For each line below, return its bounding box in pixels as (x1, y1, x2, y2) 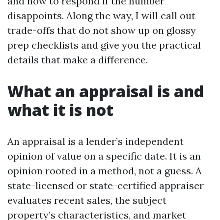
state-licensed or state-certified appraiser (7, 179, 204, 192)
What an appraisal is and (7, 81, 204, 102)
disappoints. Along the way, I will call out (7, 9, 195, 22)
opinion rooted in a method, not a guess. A (7, 165, 202, 177)
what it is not (7, 99, 113, 120)
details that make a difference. (7, 54, 148, 66)
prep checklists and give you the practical (7, 39, 201, 51)
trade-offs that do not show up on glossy (7, 24, 196, 36)
